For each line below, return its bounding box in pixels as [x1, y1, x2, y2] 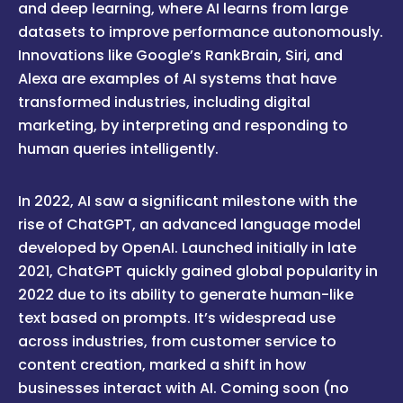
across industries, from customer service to [18, 330, 336, 352]
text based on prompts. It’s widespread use [18, 307, 336, 328]
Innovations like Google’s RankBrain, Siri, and [18, 44, 343, 66]
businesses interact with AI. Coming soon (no [18, 377, 349, 399]
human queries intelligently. [18, 138, 219, 159]
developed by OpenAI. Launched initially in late [18, 237, 356, 258]
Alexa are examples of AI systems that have [18, 67, 336, 89]
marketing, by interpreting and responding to [18, 114, 348, 136]
